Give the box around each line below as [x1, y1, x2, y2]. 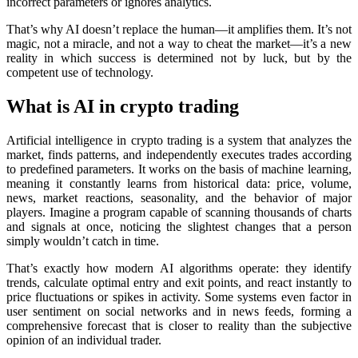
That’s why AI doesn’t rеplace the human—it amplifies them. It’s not [6, 22, 352, 36]
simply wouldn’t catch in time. [6, 233, 159, 248]
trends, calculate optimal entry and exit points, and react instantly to [6, 275, 352, 289]
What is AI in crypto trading [6, 95, 239, 117]
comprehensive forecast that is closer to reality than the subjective [6, 318, 352, 332]
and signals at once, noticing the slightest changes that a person [6, 219, 352, 233]
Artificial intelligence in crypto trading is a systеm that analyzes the [6, 133, 352, 147]
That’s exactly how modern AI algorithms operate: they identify [6, 261, 352, 275]
